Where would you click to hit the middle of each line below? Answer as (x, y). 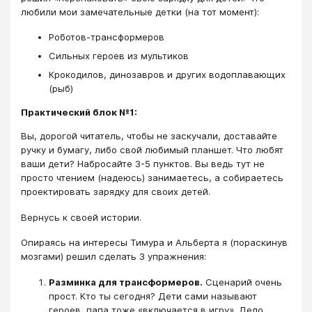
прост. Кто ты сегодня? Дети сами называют (153, 296)
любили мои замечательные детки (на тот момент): (140, 11)
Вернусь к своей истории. (81, 217)
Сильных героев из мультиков (119, 55)
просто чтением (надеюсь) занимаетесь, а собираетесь (152, 178)
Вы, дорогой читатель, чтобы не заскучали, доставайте (149, 136)
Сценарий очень (242, 282)
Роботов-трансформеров (107, 37)
